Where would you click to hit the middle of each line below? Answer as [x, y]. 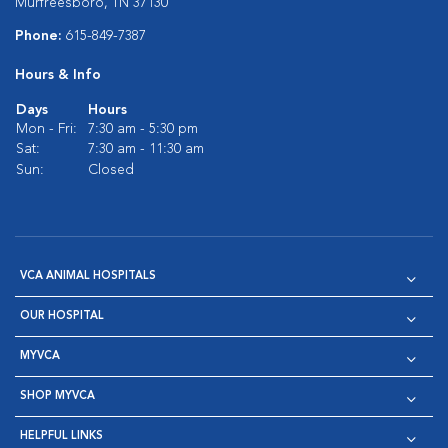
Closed [111, 170]
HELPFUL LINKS [61, 436]
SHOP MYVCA [57, 396]
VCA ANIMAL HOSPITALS [88, 276]
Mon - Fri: [46, 129]
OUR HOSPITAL [62, 316]
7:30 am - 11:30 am [146, 149]
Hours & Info [58, 75]
